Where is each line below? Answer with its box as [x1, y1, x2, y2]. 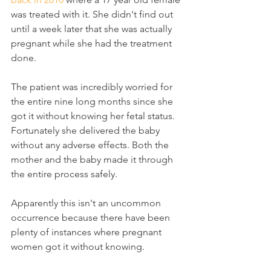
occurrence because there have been [11, 212, 172, 223]
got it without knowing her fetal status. [11, 110, 177, 122]
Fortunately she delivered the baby [11, 125, 162, 136]
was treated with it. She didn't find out [11, 8, 175, 20]
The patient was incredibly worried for [11, 81, 175, 93]
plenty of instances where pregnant [11, 226, 164, 238]
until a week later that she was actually [11, 23, 174, 34]
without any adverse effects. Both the [11, 139, 171, 151]
